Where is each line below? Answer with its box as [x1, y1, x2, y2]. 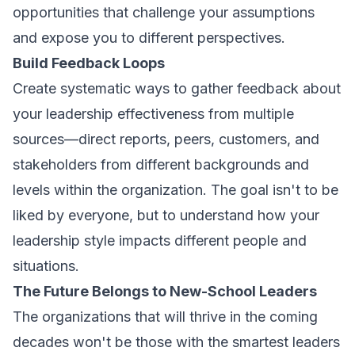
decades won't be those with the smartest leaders [13, 334, 340, 350]
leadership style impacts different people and [13, 232, 307, 249]
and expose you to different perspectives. [13, 29, 285, 46]
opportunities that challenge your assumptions [13, 4, 315, 21]
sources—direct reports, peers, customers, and [13, 131, 319, 147]
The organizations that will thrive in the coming [13, 308, 318, 325]
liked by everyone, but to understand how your [13, 207, 319, 223]
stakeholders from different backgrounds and [13, 156, 309, 173]
